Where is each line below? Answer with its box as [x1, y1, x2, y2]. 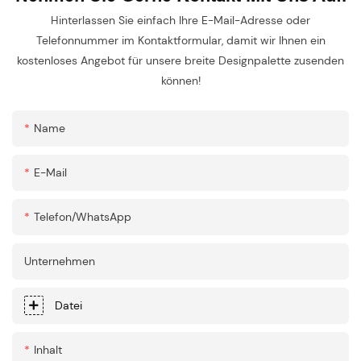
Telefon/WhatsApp [34, 210, 131, 225]
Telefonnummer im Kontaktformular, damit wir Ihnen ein [35, 33, 326, 48]
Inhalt [34, 342, 62, 358]
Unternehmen [24, 254, 95, 269]
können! [160, 73, 201, 89]
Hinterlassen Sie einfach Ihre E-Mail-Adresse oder [51, 13, 310, 28]
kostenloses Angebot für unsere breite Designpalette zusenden [17, 53, 344, 68]
